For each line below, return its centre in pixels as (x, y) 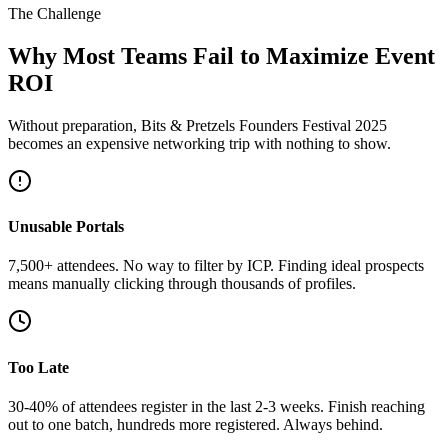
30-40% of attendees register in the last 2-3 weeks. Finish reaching (216, 406)
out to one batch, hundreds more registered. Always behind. (195, 424)
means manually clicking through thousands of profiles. (182, 284)
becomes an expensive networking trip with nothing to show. (199, 143)
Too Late (38, 367)
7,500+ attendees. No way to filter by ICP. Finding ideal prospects (216, 266)
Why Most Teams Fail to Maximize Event (221, 55)
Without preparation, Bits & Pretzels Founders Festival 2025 (197, 125)
